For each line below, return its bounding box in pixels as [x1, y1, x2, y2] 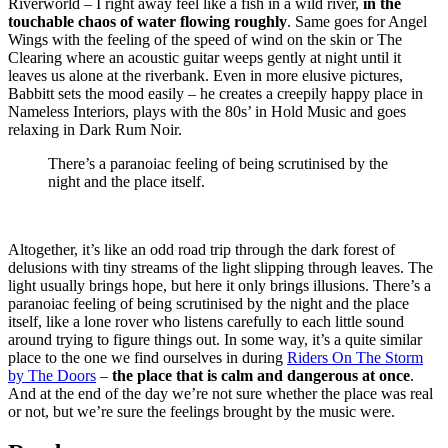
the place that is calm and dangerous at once [112, 366, 410, 384]
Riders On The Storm [287, 348, 423, 366]
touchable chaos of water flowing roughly [8, 12, 287, 30]
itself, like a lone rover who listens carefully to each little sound [8, 312, 404, 330]
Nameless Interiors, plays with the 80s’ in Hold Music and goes [8, 102, 406, 120]
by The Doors [8, 366, 96, 384]
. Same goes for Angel [287, 12, 427, 30]
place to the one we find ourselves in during [8, 348, 287, 366]
